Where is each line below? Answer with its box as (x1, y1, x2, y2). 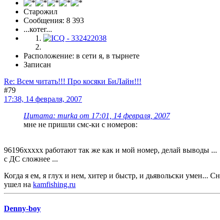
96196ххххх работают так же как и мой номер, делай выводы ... (4, 146, 217, 155)
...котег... (24, 25, 52, 34)
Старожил (24, 7, 57, 16)
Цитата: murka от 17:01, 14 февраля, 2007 (24, 111, 170, 120)
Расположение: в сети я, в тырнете (24, 52, 139, 60)
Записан (24, 60, 51, 69)
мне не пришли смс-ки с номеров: (24, 120, 137, 129)
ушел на (4, 180, 33, 189)
